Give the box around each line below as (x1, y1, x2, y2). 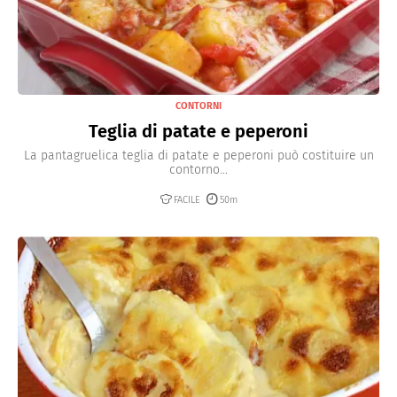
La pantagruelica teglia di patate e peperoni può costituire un (23, 147, 374, 163)
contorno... (169, 161, 228, 177)
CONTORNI (175, 99, 222, 112)
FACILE (174, 193, 200, 206)
